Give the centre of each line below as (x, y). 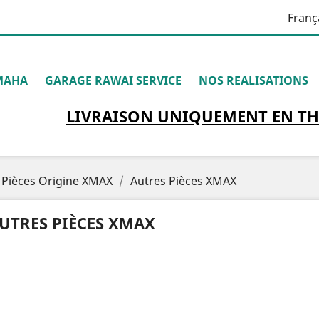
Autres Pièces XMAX (183, 181)
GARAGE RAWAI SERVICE (113, 80)
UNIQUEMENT (212, 116)
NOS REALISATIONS (253, 80)
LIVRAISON (111, 116)
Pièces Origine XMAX (57, 181)
